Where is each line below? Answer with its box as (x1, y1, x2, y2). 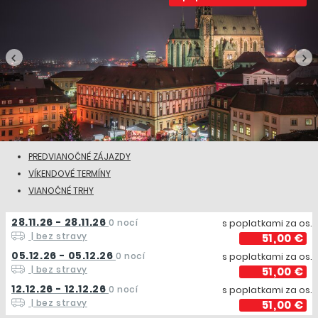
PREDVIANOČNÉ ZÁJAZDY (28, 150, 131, 163)
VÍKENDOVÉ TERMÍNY (28, 168, 111, 180)
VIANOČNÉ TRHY (28, 185, 94, 197)
